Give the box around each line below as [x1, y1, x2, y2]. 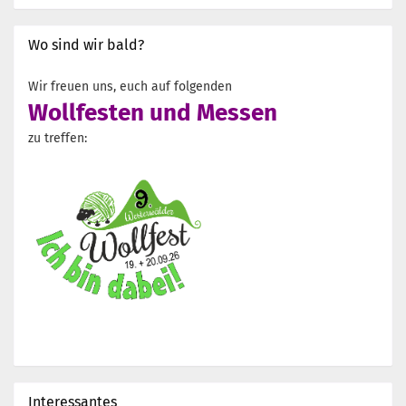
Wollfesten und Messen [28, 99, 277, 127]
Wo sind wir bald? [28, 36, 144, 53]
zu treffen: [28, 130, 87, 146]
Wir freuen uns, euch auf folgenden [28, 79, 232, 94]
